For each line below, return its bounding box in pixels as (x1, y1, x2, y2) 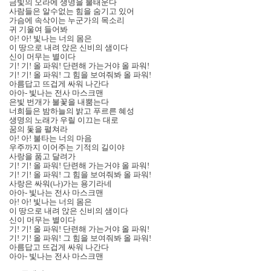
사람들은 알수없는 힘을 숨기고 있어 (9, 7, 134, 16)
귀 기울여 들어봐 (9, 25, 68, 34)
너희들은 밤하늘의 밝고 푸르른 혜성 (9, 106, 134, 116)
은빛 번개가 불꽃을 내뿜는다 (9, 97, 109, 107)
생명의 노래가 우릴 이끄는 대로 (9, 116, 119, 125)
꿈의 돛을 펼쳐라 (9, 125, 68, 134)
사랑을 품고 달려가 (9, 152, 76, 162)
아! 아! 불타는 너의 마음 (9, 134, 92, 143)
